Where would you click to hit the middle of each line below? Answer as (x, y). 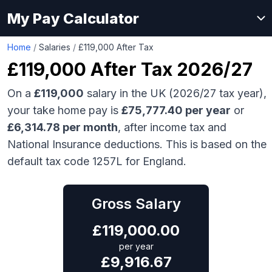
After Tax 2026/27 (169, 69)
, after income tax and (172, 127)
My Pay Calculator (73, 18)
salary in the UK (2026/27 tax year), (175, 93)
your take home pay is (63, 110)
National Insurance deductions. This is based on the (137, 144)
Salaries (55, 47)
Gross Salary (136, 204)
